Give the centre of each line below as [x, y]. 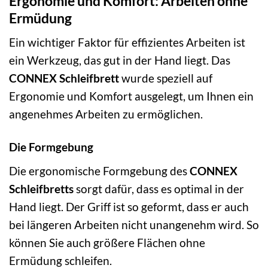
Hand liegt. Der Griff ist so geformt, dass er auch [129, 206]
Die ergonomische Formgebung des [99, 170]
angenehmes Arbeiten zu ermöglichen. [106, 114]
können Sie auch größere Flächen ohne [107, 242]
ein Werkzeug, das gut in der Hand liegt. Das [120, 60]
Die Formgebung [51, 147]
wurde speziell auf [166, 78]
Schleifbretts [41, 188]
